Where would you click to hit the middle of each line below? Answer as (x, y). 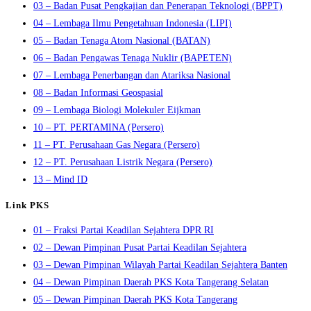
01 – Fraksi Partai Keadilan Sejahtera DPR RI (124, 230)
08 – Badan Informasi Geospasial (98, 93)
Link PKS (27, 205)
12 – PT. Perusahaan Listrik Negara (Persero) (123, 162)
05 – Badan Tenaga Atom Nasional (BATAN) (122, 41)
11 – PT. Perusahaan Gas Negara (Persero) (117, 145)
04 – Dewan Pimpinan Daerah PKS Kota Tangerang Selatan (151, 283)
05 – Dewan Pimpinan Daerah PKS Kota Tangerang (135, 300)
